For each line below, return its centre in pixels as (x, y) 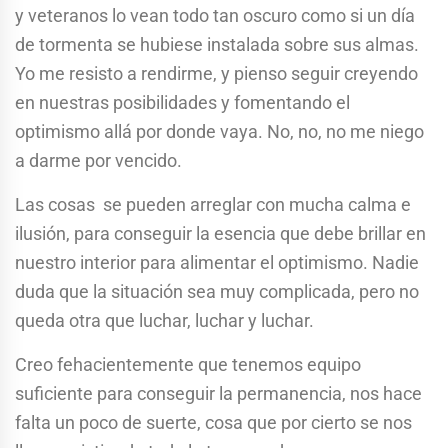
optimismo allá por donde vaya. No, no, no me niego (219, 131)
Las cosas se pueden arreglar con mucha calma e (213, 204)
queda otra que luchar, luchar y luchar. (164, 320)
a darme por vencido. (98, 160)
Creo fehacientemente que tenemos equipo (188, 364)
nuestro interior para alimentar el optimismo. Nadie (217, 262)
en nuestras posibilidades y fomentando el (182, 102)
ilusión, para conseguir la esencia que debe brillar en (220, 233)
